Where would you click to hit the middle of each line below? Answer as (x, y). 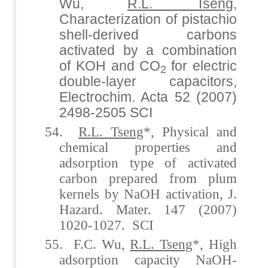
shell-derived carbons (148, 34)
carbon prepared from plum (148, 178)
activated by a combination (148, 50)
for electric (204, 66)
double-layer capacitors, (148, 81)
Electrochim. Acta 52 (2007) (148, 97)
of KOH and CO (110, 66)
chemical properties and (148, 147)
